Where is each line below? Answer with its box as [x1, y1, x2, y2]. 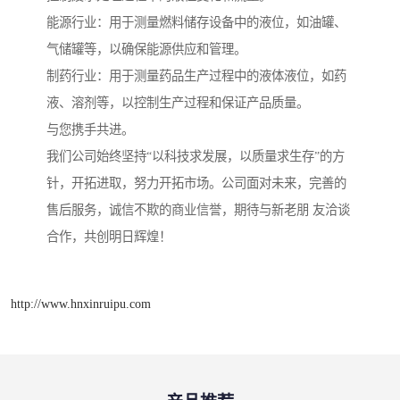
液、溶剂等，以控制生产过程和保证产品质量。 [46, 96, 309, 111]
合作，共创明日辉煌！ [46, 229, 171, 245]
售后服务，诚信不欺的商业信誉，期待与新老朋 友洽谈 [46, 203, 350, 218]
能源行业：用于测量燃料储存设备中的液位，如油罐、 [46, 15, 346, 30]
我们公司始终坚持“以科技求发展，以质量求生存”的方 [46, 149, 345, 164]
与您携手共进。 [46, 122, 134, 137]
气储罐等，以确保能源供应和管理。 [46, 42, 246, 57]
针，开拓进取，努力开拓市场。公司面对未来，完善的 [46, 176, 346, 191]
